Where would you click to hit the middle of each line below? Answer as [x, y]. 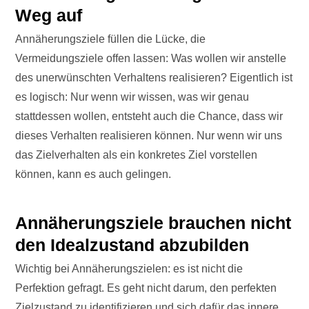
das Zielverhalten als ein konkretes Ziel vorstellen [137, 155]
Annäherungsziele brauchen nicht [153, 223]
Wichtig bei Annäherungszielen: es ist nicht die [129, 269]
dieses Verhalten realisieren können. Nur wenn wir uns [149, 136]
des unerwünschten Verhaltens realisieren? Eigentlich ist [154, 78]
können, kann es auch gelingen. [95, 175]
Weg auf [49, 16]
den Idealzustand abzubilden [132, 245]
